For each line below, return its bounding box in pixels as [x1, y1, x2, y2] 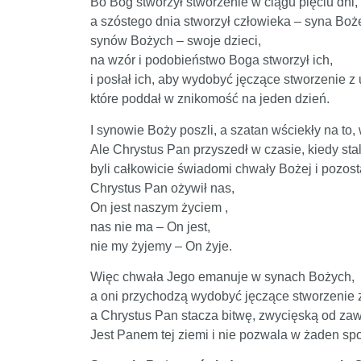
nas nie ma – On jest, [90, 219, 210, 234]
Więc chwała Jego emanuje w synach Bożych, [90, 270, 355, 284]
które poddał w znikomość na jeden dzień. [90, 92, 330, 106]
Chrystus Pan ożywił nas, [90, 180, 234, 195]
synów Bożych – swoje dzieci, [90, 34, 261, 48]
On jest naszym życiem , [90, 200, 228, 214]
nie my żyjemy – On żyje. [90, 239, 232, 253]
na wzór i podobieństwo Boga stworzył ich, [90, 53, 333, 68]
